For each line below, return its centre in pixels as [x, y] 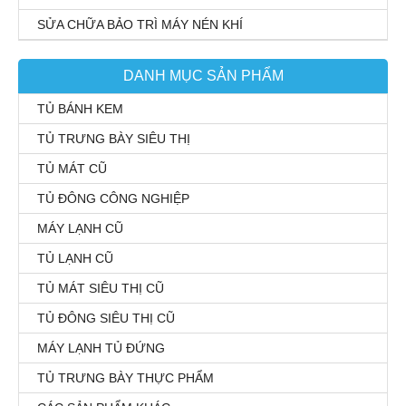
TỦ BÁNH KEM [80, 108]
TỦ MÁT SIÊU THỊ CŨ [101, 288]
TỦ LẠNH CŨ [75, 258]
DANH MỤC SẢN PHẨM [203, 75]
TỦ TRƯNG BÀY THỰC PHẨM [126, 377]
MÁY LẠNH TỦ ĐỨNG [101, 348]
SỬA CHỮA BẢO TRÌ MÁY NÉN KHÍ [140, 24]
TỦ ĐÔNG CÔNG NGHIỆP [113, 198]
